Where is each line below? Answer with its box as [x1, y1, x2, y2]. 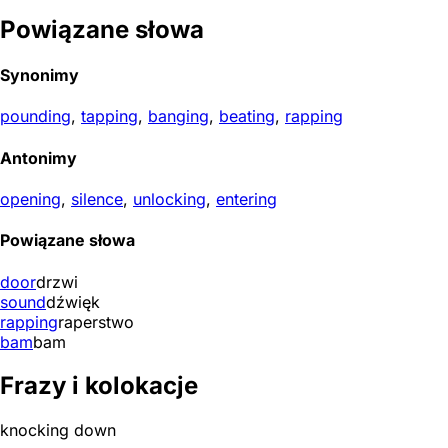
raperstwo [58, 311, 134, 332]
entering [216, 188, 277, 209]
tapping [81, 106, 138, 127]
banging [148, 106, 209, 127]
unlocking [133, 188, 206, 209]
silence [71, 188, 123, 209]
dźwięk [46, 291, 100, 312]
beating [219, 106, 275, 127]
